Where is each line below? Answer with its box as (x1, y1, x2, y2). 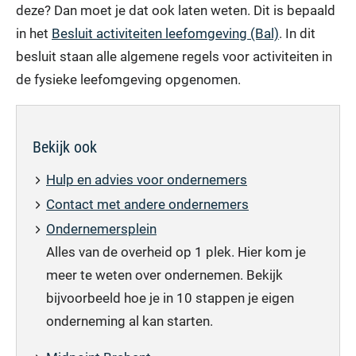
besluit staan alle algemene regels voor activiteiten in (16, 48, 332, 64)
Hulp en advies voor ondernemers (46, 171, 247, 188)
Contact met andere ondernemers (46, 195, 249, 212)
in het (16, 25, 52, 41)
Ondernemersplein (46, 220, 157, 237)
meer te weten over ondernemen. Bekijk (46, 266, 283, 283)
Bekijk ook (33, 137, 97, 157)
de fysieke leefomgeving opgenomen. (16, 71, 244, 87)
